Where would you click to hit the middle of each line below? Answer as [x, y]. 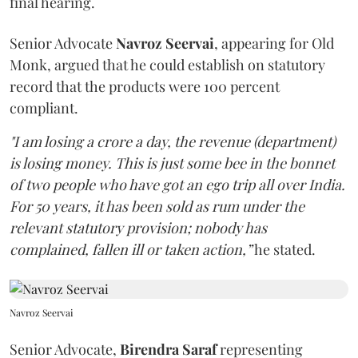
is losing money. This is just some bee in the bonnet [172, 163]
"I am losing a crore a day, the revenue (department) [173, 141]
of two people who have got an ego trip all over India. [177, 185]
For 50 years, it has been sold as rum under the [157, 206]
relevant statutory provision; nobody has [138, 228]
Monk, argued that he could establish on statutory [167, 65]
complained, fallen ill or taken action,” [131, 249]
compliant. [44, 108]
